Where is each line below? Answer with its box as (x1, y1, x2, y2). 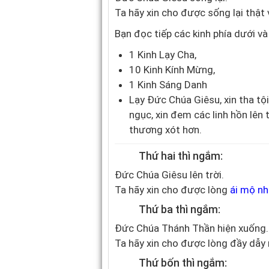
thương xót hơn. (129, 124, 202, 136)
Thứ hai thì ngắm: (139, 150, 223, 162)
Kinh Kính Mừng (144, 64, 213, 76)
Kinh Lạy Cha (138, 49, 195, 61)
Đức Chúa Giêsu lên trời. (115, 169, 224, 181)
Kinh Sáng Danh (138, 79, 207, 91)
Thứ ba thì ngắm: (139, 203, 220, 216)
